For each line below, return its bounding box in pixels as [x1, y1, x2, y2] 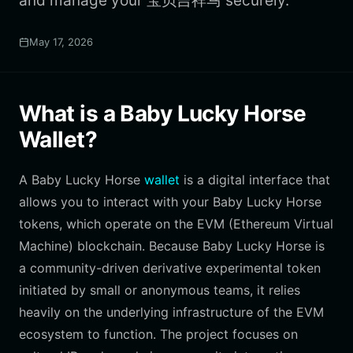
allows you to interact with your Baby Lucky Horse [19, 194, 321, 210]
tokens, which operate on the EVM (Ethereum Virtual [19, 216, 333, 232]
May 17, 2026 [29, 35, 93, 48]
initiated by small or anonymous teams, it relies [19, 282, 300, 298]
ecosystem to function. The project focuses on [19, 326, 298, 342]
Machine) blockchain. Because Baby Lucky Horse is [19, 238, 325, 254]
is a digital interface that [180, 172, 330, 188]
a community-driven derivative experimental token [19, 260, 321, 276]
